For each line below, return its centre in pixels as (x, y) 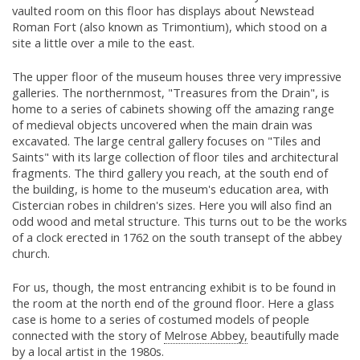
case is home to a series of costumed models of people (161, 319)
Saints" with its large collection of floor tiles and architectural (175, 157)
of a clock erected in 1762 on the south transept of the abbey (177, 237)
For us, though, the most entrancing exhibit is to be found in (174, 287)
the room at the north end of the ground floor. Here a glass (173, 303)
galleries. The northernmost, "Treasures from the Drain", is (171, 93)
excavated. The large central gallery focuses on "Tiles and (166, 141)
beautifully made (293, 335)
